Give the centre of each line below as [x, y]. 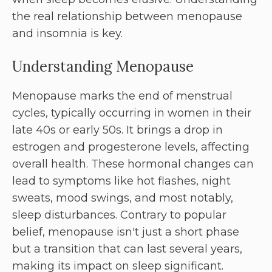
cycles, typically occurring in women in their [132, 113]
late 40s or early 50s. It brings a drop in [117, 130]
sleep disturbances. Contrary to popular [119, 215]
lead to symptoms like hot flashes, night [121, 181]
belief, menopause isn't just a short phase [126, 232]
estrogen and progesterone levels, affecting [131, 147]
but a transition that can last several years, [127, 249]
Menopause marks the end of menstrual [122, 96]
